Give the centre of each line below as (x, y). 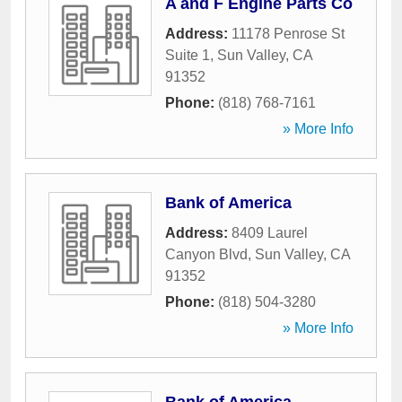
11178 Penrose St (288, 34)
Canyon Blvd (206, 254)
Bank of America (228, 203)
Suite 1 (188, 55)
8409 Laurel (270, 233)
